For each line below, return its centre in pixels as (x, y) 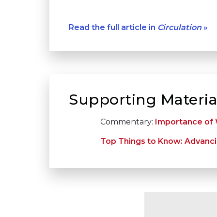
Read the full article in (113, 27)
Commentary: (128, 122)
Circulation (179, 27)
